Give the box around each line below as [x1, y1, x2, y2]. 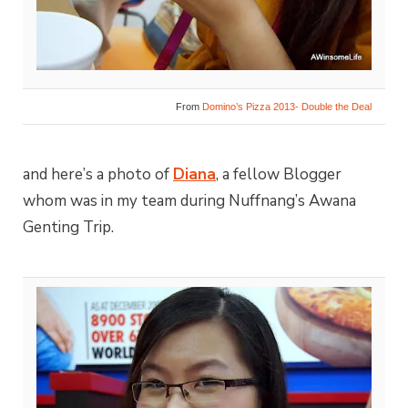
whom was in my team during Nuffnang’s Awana [23, 189, 356, 211]
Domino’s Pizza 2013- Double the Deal [202, 100, 372, 112]
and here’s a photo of [23, 163, 173, 185]
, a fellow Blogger [216, 163, 342, 185]
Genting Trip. [23, 216, 114, 238]
